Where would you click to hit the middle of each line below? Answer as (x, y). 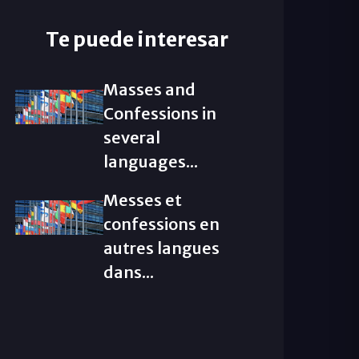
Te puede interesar (137, 39)
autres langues (161, 248)
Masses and (149, 89)
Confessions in (159, 113)
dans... (128, 272)
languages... (150, 161)
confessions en (161, 224)
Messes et (142, 200)
